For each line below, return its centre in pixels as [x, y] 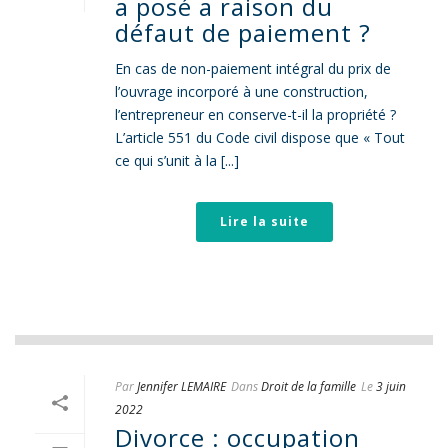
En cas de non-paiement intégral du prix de [253, 68]
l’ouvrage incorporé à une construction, [241, 91]
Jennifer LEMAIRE [181, 386]
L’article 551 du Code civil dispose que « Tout [260, 137]
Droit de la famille [308, 386]
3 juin [391, 386]
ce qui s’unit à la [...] [177, 160]
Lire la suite [264, 221]
